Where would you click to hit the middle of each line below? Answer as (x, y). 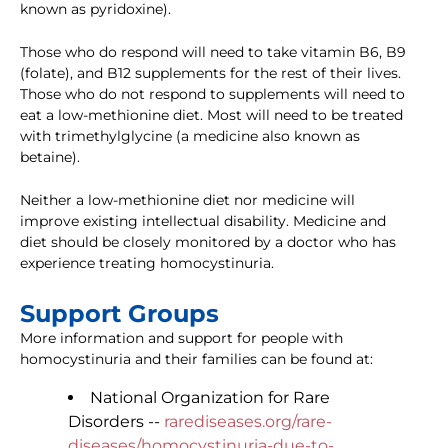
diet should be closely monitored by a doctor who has (208, 242)
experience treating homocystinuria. (147, 263)
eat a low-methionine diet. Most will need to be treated (211, 115)
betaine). (50, 157)
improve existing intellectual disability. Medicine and (203, 221)
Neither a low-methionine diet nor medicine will (187, 200)
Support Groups (119, 314)
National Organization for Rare (210, 398)
